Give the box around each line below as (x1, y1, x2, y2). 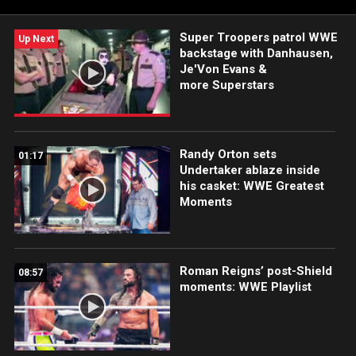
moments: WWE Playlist (179, 280, 311, 295)
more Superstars (179, 78, 274, 92)
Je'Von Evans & (179, 62, 267, 76)
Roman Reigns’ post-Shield (179, 264, 332, 279)
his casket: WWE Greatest (179, 179, 324, 194)
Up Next (18, 33, 54, 44)
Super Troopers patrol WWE (179, 30, 338, 44)
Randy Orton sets (179, 147, 277, 162)
